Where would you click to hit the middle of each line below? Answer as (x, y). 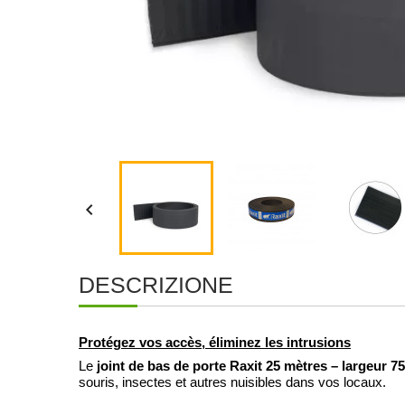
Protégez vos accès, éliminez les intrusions (215, 343)
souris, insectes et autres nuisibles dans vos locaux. (232, 382)
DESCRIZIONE (156, 285)
